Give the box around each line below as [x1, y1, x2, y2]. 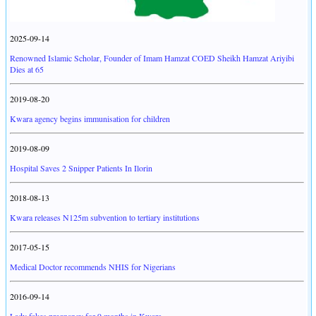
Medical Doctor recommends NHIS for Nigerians [10, 261, 176, 273]
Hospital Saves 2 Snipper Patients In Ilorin [10, 162, 152, 174]
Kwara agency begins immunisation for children [10, 113, 170, 125]
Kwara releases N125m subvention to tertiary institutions [10, 212, 200, 224]
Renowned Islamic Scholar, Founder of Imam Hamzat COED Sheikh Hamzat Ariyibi [10, 52, 294, 64]
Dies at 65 [10, 63, 44, 75]
